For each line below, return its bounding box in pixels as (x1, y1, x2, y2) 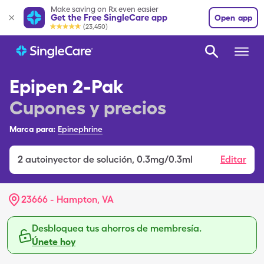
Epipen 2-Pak (9, 75, 123, 98)
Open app (214, 13, 253, 22)
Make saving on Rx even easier (51, 4, 159, 14)
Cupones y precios (9, 96, 166, 119)
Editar (220, 154, 246, 165)
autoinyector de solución (25, 154, 132, 165)
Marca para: (9, 124, 55, 134)
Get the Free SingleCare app (51, 12, 167, 23)
